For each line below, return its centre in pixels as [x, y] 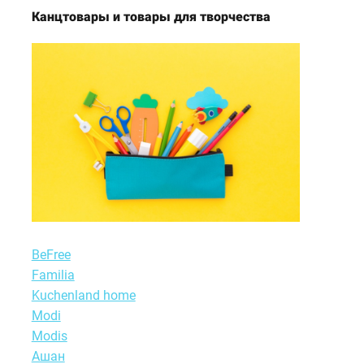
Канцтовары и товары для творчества [151, 16]
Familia [53, 275]
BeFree [51, 255]
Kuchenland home [83, 296]
